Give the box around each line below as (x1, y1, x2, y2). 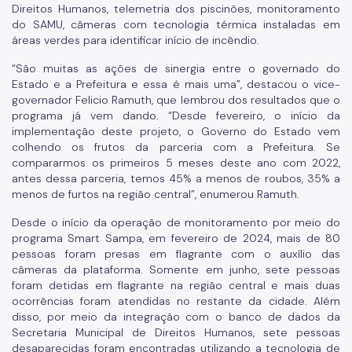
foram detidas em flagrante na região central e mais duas (12, 277, 340, 292)
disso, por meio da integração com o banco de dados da (12, 309, 340, 324)
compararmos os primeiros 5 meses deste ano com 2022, (12, 155, 340, 170)
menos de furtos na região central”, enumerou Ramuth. (12, 186, 302, 201)
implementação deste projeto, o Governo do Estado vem (12, 123, 340, 138)
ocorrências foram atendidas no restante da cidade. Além (12, 293, 340, 308)
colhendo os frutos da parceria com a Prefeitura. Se (12, 139, 340, 154)
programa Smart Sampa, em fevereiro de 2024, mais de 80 (12, 230, 340, 245)
